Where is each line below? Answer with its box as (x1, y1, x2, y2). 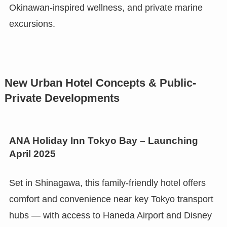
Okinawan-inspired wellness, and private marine (9, 2, 203, 13)
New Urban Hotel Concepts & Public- (4, 77, 196, 89)
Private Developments (4, 92, 120, 104)
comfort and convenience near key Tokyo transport (9, 194, 213, 205)
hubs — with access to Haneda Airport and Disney (9, 210, 212, 221)
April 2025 (9, 148, 56, 159)
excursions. (9, 18, 55, 29)
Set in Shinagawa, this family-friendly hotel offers (9, 178, 206, 188)
